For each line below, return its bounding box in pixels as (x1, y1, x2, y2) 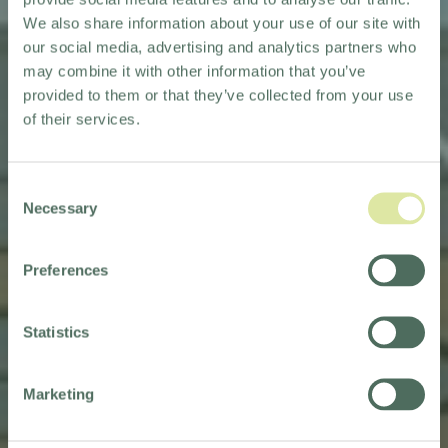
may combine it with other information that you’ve (23, 62, 366, 79)
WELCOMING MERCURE (21, 279, 427, 319)
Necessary (23, 199, 97, 216)
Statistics (23, 323, 89, 340)
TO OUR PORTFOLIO (100, 365, 348, 394)
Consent (7, 179, 63, 196)
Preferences (23, 261, 109, 278)
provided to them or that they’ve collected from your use (23, 86, 413, 103)
